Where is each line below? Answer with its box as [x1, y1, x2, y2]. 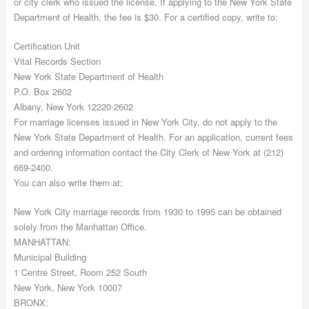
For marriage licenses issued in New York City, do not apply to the [14, 115, 277, 128]
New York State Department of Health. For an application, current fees [14, 130, 293, 143]
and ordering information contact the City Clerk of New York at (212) [14, 146, 283, 159]
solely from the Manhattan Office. [14, 220, 147, 233]
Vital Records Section [14, 54, 101, 68]
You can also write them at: [14, 176, 123, 189]
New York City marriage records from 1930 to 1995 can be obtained [14, 205, 281, 218]
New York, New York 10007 [14, 281, 122, 294]
